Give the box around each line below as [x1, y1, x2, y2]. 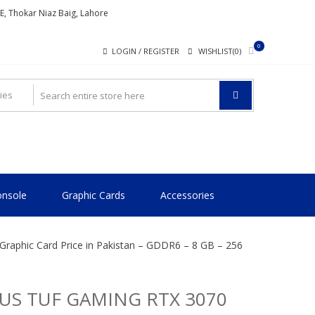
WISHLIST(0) [198, 46, 241, 56]
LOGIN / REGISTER [112, 46, 179, 56]
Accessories [160, 188, 214, 202]
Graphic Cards [62, 188, 125, 202]
